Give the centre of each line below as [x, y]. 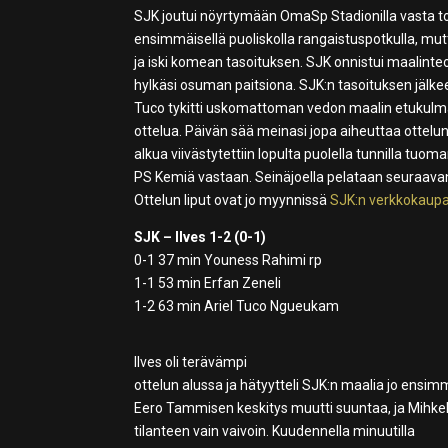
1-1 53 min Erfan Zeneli [208, 283]
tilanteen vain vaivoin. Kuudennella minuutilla [275, 431]
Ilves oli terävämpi [191, 362]
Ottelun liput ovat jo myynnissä [232, 200]
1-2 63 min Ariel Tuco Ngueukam [237, 306]
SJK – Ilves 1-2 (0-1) [200, 237]
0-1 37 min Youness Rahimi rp [228, 260]
